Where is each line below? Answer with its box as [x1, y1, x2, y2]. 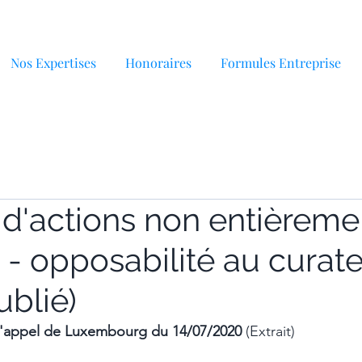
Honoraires [125, 54, 192, 71]
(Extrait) [246, 322, 295, 340]
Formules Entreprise [221, 54, 341, 71]
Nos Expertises [11, 54, 96, 71]
